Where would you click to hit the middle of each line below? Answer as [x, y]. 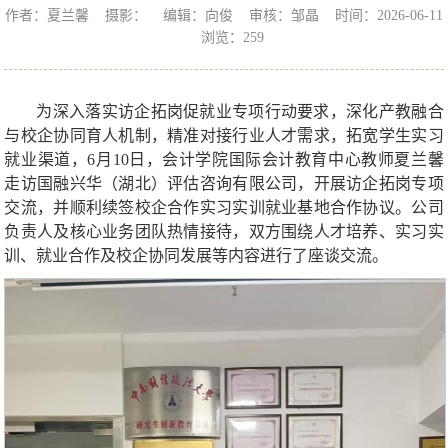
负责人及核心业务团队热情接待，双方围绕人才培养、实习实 [224, 231]
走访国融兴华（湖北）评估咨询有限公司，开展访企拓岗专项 [224, 183]
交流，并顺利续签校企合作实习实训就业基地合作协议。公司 [224, 207]
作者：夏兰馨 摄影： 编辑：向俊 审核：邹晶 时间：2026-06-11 [224, 15]
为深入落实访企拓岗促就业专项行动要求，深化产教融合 [240, 111]
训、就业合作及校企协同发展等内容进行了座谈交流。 [196, 255]
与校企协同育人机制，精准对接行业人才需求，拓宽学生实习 [224, 135]
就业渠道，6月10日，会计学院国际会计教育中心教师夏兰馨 [224, 159]
